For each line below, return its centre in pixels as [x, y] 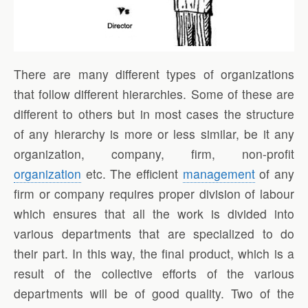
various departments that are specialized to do [154, 233]
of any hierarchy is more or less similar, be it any [154, 133]
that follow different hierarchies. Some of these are [154, 93]
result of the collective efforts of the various [154, 273]
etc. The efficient [132, 173]
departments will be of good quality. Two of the [154, 293]
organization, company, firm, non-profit [154, 153]
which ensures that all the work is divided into [154, 213]
